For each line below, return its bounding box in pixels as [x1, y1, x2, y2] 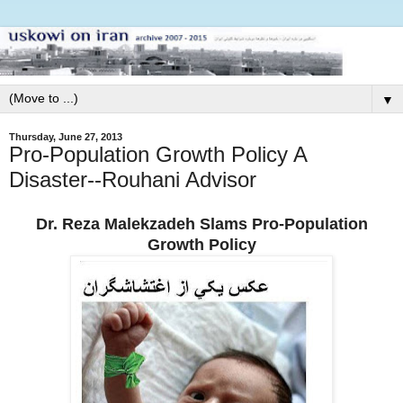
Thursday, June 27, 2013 [9, 130, 122, 142]
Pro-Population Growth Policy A [9, 141, 307, 166]
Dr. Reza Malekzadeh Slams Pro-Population [35, 214, 368, 233]
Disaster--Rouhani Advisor [9, 166, 256, 192]
